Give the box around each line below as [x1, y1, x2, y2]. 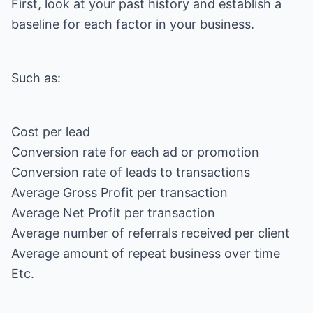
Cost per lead [11, 124, 90, 139]
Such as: [11, 71, 61, 85]
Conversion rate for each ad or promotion [11, 145, 259, 159]
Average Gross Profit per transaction [11, 185, 228, 200]
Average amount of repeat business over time [11, 246, 280, 261]
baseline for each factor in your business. [11, 17, 254, 31]
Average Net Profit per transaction [11, 205, 215, 220]
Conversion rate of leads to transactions [11, 165, 250, 180]
